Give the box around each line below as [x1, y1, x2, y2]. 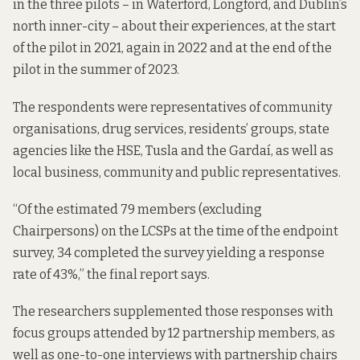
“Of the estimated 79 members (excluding [13, 201, 262, 217]
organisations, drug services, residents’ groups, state [13, 121, 329, 137]
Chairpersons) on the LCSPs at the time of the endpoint [13, 223, 338, 239]
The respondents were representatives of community [13, 99, 332, 115]
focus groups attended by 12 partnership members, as [13, 325, 335, 341]
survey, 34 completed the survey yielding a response [13, 244, 325, 260]
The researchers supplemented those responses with [13, 303, 333, 319]
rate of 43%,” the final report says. [13, 266, 210, 282]
